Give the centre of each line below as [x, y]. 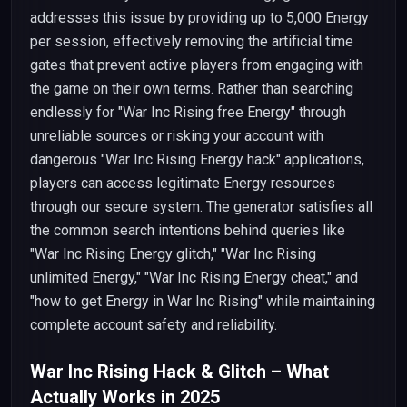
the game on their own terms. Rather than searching [192, 89]
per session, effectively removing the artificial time [192, 41]
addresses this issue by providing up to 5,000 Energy [199, 18]
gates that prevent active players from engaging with [197, 65]
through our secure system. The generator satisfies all [201, 207]
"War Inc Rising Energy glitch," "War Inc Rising [173, 254]
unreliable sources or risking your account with [177, 136]
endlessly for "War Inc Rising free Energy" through [188, 112]
